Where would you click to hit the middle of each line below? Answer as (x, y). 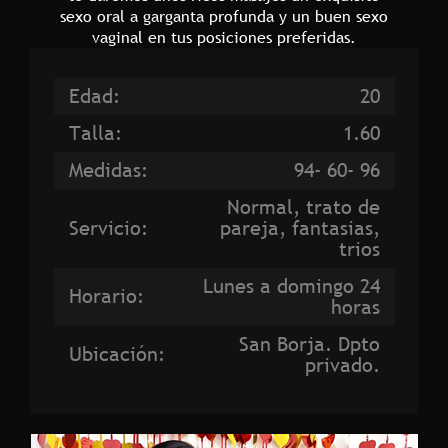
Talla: (95, 132)
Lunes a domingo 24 (291, 285)
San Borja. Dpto (309, 343)
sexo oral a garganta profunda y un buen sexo (224, 15)
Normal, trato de (303, 206)
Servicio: (108, 227)
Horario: (106, 295)
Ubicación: (116, 353)
